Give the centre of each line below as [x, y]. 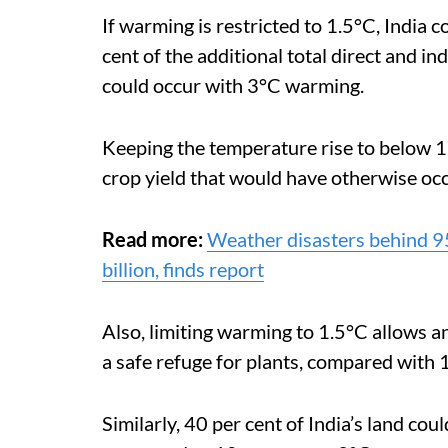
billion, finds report [183, 269]
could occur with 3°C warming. [233, 85]
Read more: [152, 239]
